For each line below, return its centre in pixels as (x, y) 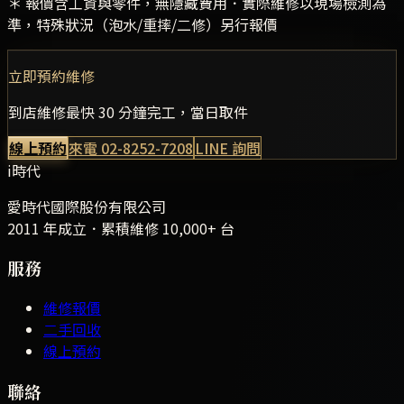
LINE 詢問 (228, 147)
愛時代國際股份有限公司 (87, 206)
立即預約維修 (51, 75)
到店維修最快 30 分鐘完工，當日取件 (128, 111)
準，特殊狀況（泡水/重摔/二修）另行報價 (142, 24)
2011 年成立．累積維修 (85, 228)
